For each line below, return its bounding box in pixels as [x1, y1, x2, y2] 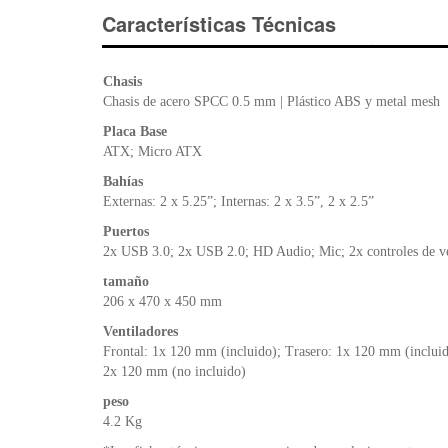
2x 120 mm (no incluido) [103, 363, 246, 379]
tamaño [103, 273, 149, 289]
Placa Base [103, 123, 167, 139]
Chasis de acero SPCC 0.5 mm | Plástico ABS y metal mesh [103, 93, 440, 109]
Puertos [103, 223, 149, 239]
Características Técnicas [102, 9, 336, 39]
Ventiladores [103, 323, 178, 339]
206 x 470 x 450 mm [103, 293, 222, 309]
